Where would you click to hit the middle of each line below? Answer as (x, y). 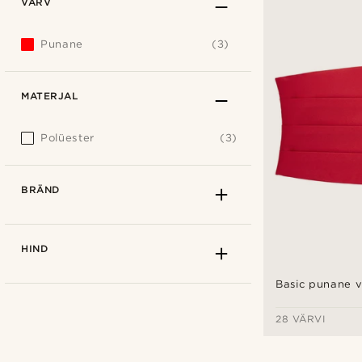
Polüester (67, 137)
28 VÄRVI (301, 319)
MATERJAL (49, 96)
